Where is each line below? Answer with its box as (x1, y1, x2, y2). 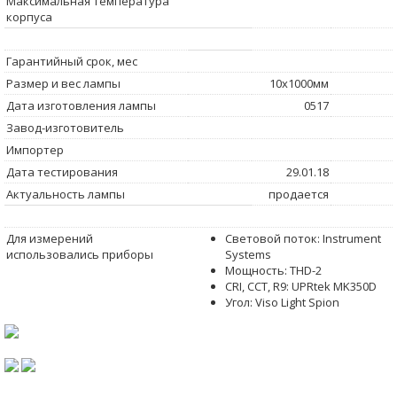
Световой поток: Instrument (225, 230, 381, 246)
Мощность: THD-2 (225, 261, 322, 278)
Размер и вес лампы (6, 74, 121, 91)
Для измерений (6, 230, 93, 246)
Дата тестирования (6, 163, 118, 180)
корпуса (6, 8, 52, 25)
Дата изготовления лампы (6, 97, 156, 113)
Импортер (6, 141, 64, 158)
